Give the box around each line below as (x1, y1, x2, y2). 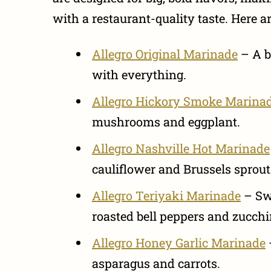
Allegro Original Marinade (92, 45, 238, 62)
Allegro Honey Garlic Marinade (92, 234, 266, 250)
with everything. (92, 66, 186, 82)
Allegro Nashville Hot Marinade (92, 140, 270, 156)
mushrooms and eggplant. (92, 113, 240, 129)
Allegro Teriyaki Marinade (92, 187, 241, 203)
